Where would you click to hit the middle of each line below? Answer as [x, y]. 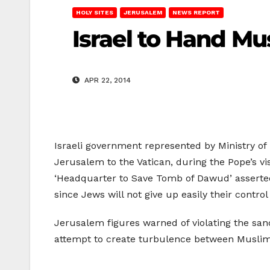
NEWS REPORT [196, 12]
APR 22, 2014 [106, 80]
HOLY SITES [95, 12]
